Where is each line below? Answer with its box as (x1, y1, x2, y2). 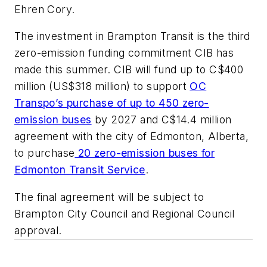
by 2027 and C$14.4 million (91, 113, 232, 126)
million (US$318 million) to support (14, 80, 190, 93)
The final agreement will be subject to (14, 191, 204, 204)
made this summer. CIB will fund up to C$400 (14, 63, 244, 76)
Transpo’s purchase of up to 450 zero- (14, 97, 209, 110)
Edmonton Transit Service (14, 163, 145, 176)
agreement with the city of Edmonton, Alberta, (14, 130, 249, 143)
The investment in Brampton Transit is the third (14, 30, 250, 43)
